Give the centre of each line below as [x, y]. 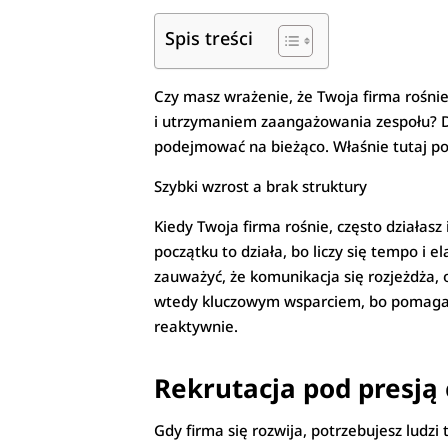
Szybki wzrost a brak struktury [261, 186]
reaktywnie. [196, 326]
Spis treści [209, 38]
